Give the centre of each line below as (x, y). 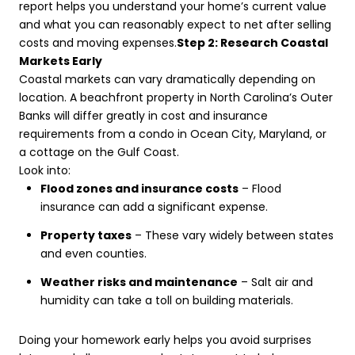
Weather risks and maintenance (139, 282)
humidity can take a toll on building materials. (166, 301)
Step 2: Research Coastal (252, 42)
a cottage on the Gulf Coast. (99, 152)
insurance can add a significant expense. (154, 206)
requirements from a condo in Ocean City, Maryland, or (173, 134)
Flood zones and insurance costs (139, 188)
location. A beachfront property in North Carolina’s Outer (176, 97)
